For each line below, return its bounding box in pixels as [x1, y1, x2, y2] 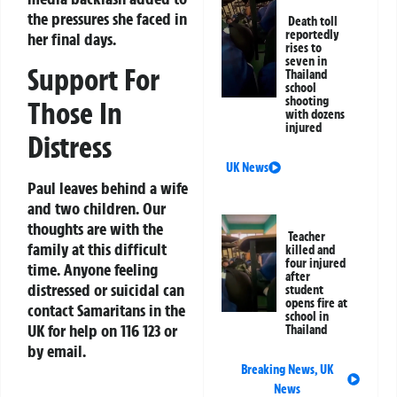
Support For [27, 60, 160, 98]
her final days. [27, 28, 116, 51]
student [285, 282, 324, 299]
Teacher [288, 229, 326, 245]
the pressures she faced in [27, 8, 187, 30]
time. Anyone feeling [27, 258, 158, 280]
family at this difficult [27, 237, 167, 260]
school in [285, 308, 330, 325]
